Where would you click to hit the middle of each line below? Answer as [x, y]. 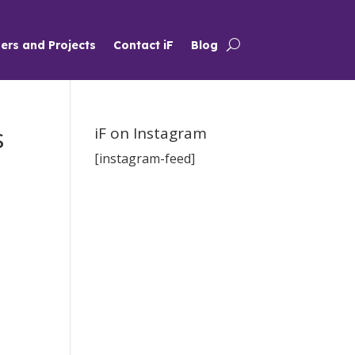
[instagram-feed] [145, 159]
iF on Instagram [151, 134]
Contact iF [143, 45]
